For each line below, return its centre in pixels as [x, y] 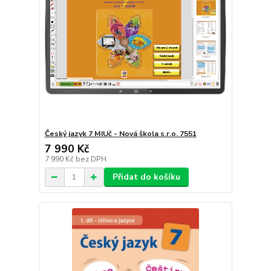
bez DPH [91, 159]
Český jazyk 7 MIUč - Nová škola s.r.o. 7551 [120, 134]
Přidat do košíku [146, 177]
